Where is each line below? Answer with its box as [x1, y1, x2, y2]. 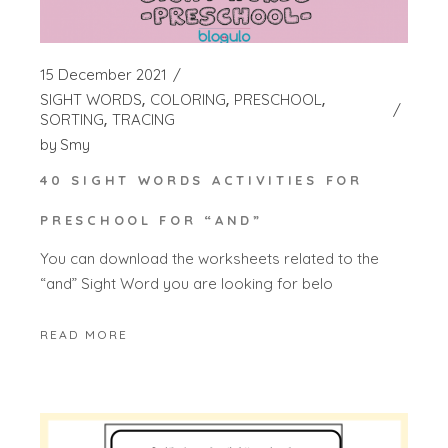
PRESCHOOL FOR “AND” [40, 211, 263, 228]
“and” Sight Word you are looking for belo [40, 274, 334, 294]
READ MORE [40, 327, 129, 343]
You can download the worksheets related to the [40, 249, 380, 269]
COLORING [150, 89, 227, 109]
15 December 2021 [40, 64, 168, 84]
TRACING [112, 109, 176, 129]
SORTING [40, 109, 105, 129]
